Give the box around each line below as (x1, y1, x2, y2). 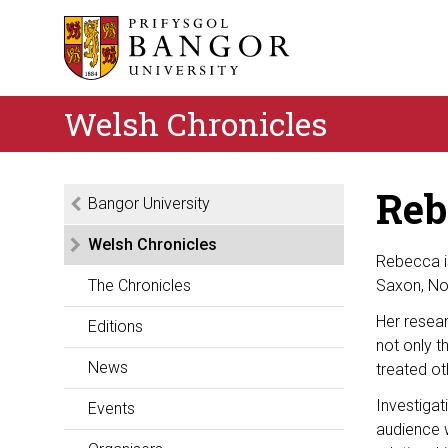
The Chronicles (88, 276, 191, 295)
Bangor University (88, 194, 210, 213)
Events (88, 399, 135, 418)
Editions (88, 317, 143, 336)
